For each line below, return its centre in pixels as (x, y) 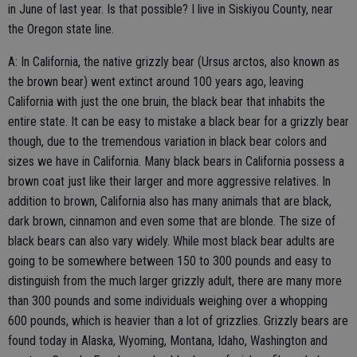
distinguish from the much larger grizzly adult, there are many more (175, 280)
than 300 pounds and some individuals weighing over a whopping (168, 300)
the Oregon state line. (61, 29)
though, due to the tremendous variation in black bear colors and (167, 141)
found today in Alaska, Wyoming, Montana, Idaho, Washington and (168, 340)
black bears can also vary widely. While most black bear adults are (171, 241)
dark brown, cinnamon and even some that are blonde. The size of (172, 221)
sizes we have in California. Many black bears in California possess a (176, 161)
